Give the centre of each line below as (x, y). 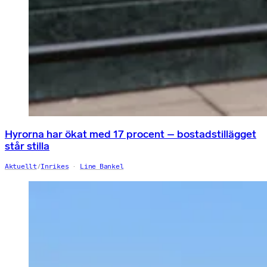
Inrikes (55, 167)
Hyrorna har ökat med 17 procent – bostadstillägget (131, 134)
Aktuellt (21, 167)
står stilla (27, 146)
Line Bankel (102, 167)
